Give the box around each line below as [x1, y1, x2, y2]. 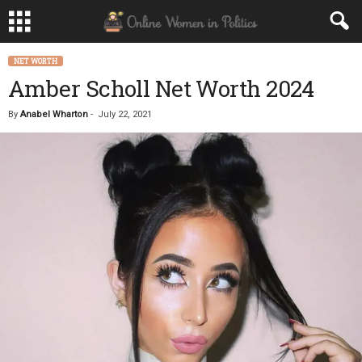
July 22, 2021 [98, 109, 152, 120]
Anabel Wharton [20, 109, 88, 120]
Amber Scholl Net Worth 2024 [8, 74, 314, 103]
